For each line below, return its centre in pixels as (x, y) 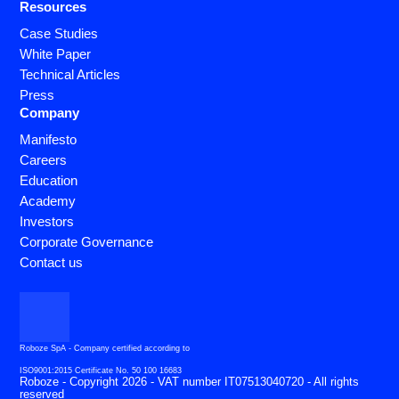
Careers (44, 159)
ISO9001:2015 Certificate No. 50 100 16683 (101, 371)
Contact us (52, 262)
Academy (48, 200)
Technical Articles (70, 74)
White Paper (56, 53)
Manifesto (49, 139)
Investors (47, 221)
